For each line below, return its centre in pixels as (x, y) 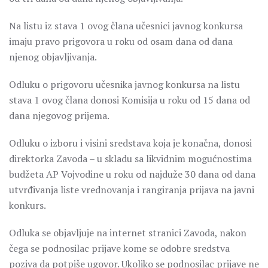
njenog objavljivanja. (53, 57)
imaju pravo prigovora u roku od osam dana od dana (121, 41)
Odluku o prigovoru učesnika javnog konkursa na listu (124, 84)
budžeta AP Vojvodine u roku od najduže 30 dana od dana (132, 174)
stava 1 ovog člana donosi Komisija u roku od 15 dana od (130, 100)
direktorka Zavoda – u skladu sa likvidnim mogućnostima (130, 159)
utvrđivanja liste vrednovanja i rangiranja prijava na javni (132, 190)
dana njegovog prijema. (59, 115)
